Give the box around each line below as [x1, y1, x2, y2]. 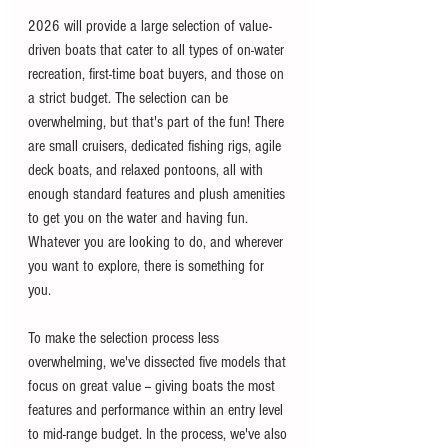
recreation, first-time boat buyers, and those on [28, 64, 288, 83]
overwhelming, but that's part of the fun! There [28, 112, 288, 131]
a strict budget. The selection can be [28, 88, 232, 107]
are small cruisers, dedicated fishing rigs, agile [28, 136, 285, 155]
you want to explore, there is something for [28, 256, 268, 275]
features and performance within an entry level [28, 400, 287, 419]
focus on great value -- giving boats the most [28, 376, 279, 395]
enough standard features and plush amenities [28, 184, 289, 203]
